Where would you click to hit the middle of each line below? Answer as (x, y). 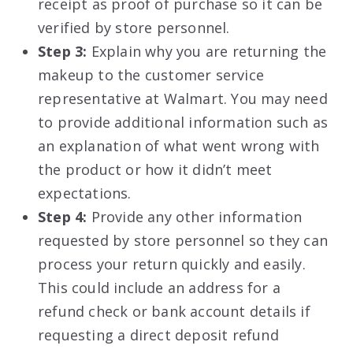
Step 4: (65, 216)
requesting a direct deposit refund (158, 334)
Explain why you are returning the (209, 51)
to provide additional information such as (183, 122)
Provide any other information (197, 216)
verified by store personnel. (134, 27)
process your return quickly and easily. (172, 264)
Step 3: (65, 51)
